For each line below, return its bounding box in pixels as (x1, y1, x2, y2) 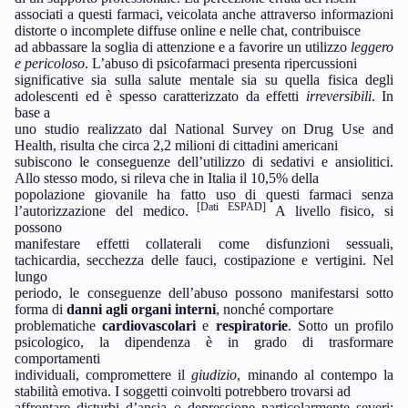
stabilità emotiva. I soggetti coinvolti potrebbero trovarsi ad (15, 382, 351, 399)
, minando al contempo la (237, 366, 394, 382)
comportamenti (15, 350, 100, 366)
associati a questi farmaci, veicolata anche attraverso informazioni (15, 5, 393, 22)
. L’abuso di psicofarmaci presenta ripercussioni (85, 55, 357, 71)
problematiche (15, 317, 103, 333)
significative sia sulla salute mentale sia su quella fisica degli (15, 71, 393, 87)
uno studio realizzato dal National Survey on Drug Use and (15, 120, 393, 137)
